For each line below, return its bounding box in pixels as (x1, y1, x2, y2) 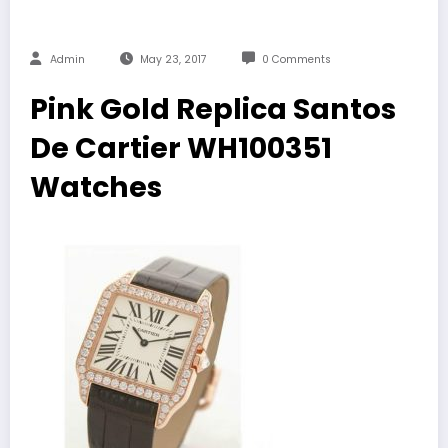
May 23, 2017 (139, 52, 207, 68)
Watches (30, 167, 162, 208)
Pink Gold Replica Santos (30, 89, 396, 130)
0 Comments (261, 52, 331, 68)
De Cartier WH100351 (30, 128, 332, 169)
